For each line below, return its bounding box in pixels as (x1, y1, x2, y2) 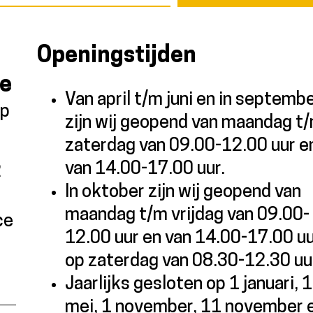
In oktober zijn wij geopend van (65, 184, 302, 202)
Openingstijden (37, 45, 197, 68)
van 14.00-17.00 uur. (65, 161, 226, 179)
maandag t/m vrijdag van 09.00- (65, 207, 310, 225)
